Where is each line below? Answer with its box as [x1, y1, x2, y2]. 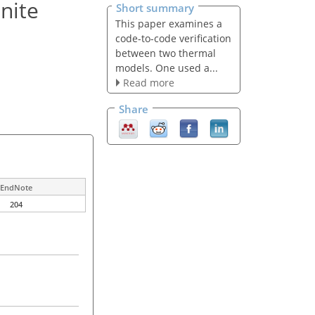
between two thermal [115, 46, 216, 60]
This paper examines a [115, 16, 222, 30]
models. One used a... [115, 60, 218, 75]
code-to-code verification [115, 31, 231, 45]
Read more [122, 75, 174, 89]
